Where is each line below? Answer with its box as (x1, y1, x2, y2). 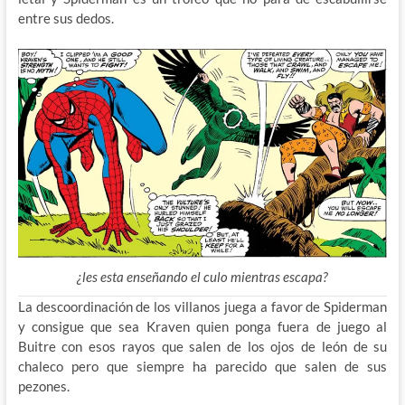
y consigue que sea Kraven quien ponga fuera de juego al (17, 317, 388, 334)
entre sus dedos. (17, 10, 114, 27)
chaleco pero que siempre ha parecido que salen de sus (17, 357, 388, 374)
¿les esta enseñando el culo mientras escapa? (76, 268, 328, 285)
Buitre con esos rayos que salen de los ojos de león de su (17, 337, 388, 354)
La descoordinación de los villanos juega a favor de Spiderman (17, 297, 388, 315)
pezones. (17, 377, 70, 394)
